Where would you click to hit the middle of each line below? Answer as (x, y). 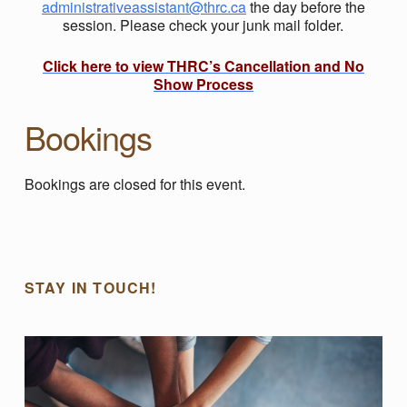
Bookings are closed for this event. (134, 184)
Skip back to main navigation (57, 219)
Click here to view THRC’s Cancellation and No (203, 65)
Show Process (203, 84)
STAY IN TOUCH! (90, 287)
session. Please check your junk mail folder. (203, 25)
